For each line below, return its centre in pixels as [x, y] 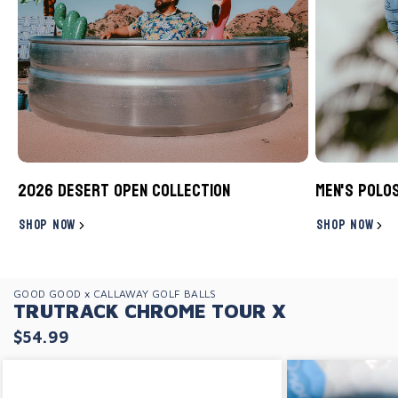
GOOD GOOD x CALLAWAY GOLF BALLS [115, 294]
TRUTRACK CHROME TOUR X [150, 311]
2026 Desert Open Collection [124, 191]
